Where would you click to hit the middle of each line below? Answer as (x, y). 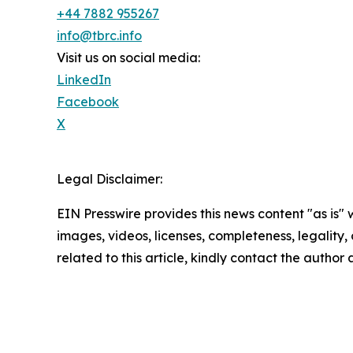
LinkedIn (84, 79)
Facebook (88, 101)
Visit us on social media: (128, 57)
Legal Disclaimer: (110, 178)
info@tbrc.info (99, 35)
